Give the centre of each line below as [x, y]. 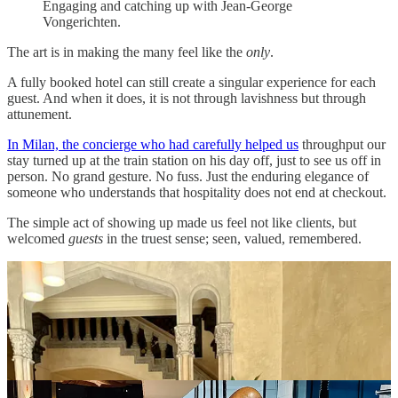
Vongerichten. [82, 21]
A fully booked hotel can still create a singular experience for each [191, 82]
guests [88, 238]
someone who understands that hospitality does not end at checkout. [197, 192]
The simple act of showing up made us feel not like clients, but [182, 222]
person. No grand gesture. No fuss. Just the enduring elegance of [188, 176]
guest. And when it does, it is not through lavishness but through [187, 98]
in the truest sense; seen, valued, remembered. [234, 238]
